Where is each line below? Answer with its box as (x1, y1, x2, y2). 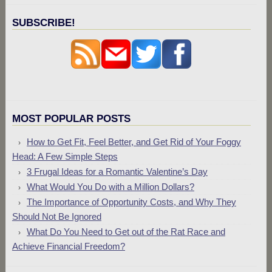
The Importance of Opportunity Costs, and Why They (26, 197, 236, 207)
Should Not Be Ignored (12, 211, 101, 222)
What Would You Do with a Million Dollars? (26, 182, 194, 192)
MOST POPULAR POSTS (12, 113, 131, 124)
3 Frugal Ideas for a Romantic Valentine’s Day (26, 166, 208, 177)
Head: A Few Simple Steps (12, 151, 118, 161)
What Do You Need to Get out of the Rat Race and (26, 226, 225, 237)
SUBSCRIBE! (12, 17, 75, 29)
